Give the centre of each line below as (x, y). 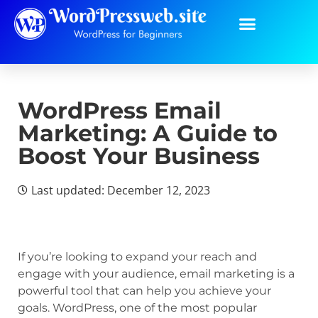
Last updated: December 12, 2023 (121, 190)
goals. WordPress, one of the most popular (137, 308)
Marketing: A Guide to (148, 133)
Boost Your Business (139, 156)
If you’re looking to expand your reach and (137, 257)
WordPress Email (120, 110)
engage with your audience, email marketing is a (156, 274)
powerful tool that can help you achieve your (144, 291)
